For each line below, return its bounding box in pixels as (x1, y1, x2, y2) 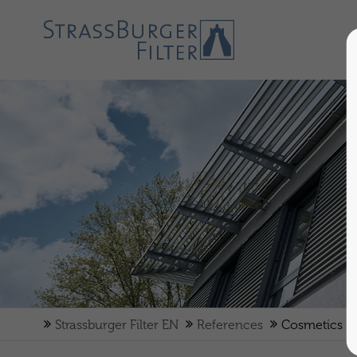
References (196, 317, 263, 332)
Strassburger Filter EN (54, 317, 178, 332)
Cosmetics (280, 317, 343, 332)
